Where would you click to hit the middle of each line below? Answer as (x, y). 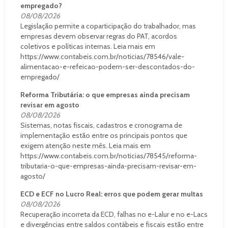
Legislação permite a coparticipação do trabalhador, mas (108, 26)
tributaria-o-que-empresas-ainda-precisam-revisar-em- (108, 166)
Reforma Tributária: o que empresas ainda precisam (105, 94)
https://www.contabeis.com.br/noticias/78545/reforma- (109, 155)
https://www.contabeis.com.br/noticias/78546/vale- (102, 56)
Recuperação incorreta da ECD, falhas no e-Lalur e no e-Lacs (114, 214)
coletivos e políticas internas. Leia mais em (88, 46)
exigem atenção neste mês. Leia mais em (85, 145)
